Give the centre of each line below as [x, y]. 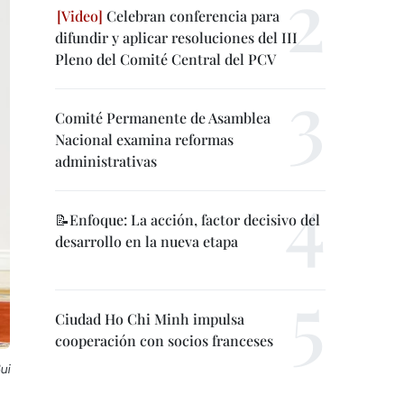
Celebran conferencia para [191, 16]
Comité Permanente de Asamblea [163, 118]
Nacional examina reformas [144, 139]
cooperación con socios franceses [164, 340]
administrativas [106, 161]
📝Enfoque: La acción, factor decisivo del [188, 220]
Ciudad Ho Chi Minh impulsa [150, 319]
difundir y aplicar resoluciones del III [176, 37]
